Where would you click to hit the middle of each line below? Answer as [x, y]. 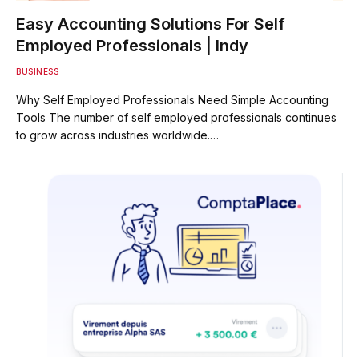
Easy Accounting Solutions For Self [151, 24]
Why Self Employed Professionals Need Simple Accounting [172, 100]
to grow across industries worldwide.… [117, 135]
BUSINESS [37, 71]
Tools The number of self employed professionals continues [176, 117]
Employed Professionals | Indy [132, 46]
